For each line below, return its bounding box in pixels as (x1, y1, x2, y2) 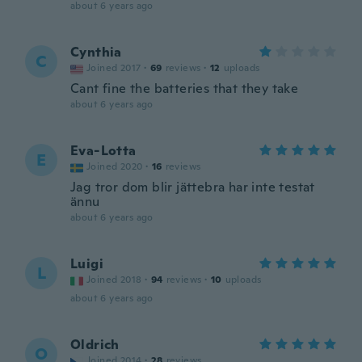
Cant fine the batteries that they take (70, 80, 299, 97)
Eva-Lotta (70, 142, 137, 159)
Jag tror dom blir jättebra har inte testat (70, 179, 315, 196)
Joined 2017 (86, 61, 141, 74)
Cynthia (70, 44, 122, 61)
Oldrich (70, 336, 120, 353)
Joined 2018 (86, 273, 142, 286)
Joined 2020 (86, 160, 143, 173)
